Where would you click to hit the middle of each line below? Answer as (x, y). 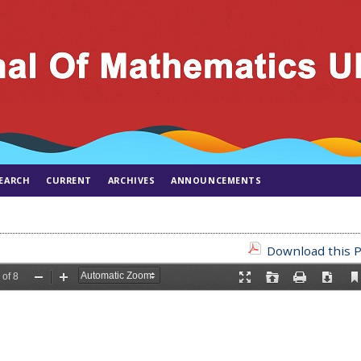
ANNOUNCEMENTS (216, 180)
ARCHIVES (131, 180)
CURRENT (69, 180)
